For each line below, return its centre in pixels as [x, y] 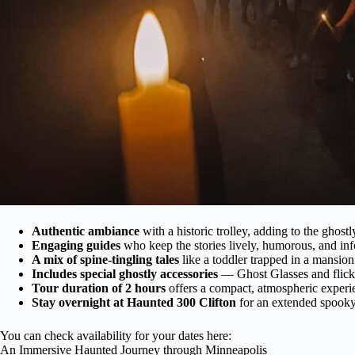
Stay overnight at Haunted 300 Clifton [134, 302]
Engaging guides [76, 245]
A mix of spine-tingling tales [105, 259]
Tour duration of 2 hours [99, 288]
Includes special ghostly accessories [125, 273]
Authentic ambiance [86, 231]
